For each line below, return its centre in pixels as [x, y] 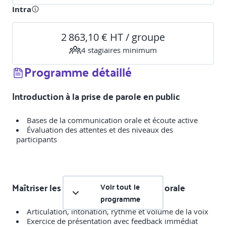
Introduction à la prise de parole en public [96, 96]
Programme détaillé [78, 72]
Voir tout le [120, 187]
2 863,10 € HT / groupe [113, 37]
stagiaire [101, 50]
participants [37, 139]
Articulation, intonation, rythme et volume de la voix [118, 212]
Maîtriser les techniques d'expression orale [99, 188]
